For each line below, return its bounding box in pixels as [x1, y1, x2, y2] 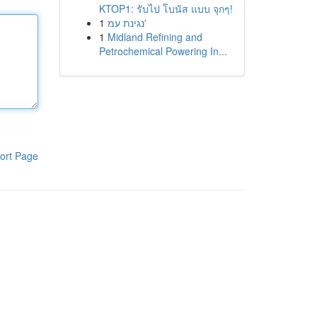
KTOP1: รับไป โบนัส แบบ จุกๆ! [98, 1, 233, 16]
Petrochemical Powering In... [98, 44, 227, 58]
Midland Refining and [107, 30, 202, 44]
